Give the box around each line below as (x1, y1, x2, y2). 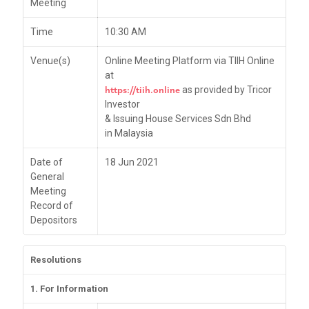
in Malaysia (105, 128, 153, 139)
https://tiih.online (105, 83, 180, 97)
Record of (30, 200, 73, 212)
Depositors (30, 215, 77, 226)
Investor (105, 99, 140, 110)
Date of (30, 157, 63, 168)
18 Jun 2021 (105, 157, 159, 168)
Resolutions (30, 254, 81, 265)
